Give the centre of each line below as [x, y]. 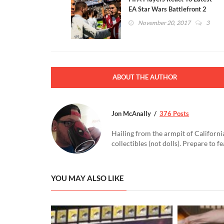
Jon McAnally [131, 113]
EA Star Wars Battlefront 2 [167, 9]
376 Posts [174, 113]
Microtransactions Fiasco [165, 19]
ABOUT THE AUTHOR [145, 77]
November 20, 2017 [164, 22]
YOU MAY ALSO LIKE [87, 178]
